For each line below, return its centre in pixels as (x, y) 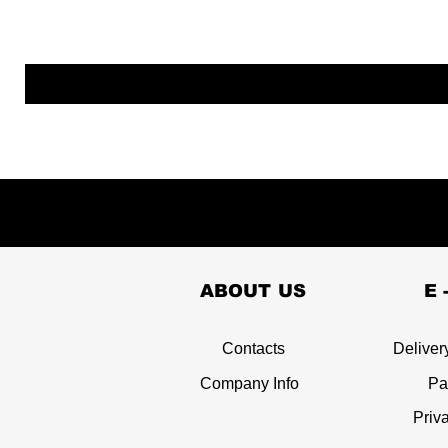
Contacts (253, 349)
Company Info (249, 384)
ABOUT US (253, 291)
